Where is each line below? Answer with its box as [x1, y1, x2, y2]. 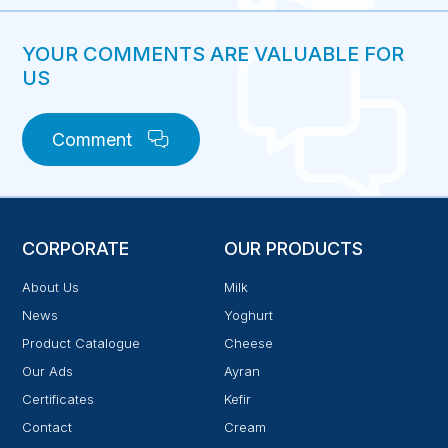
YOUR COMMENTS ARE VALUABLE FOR [22, 42, 405, 67]
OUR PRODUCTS [224, 238, 363, 260]
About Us [22, 279, 80, 296]
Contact [22, 419, 73, 436]
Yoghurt [224, 307, 273, 324]
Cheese [224, 335, 273, 352]
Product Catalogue [22, 335, 141, 352]
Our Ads [22, 363, 74, 380]
